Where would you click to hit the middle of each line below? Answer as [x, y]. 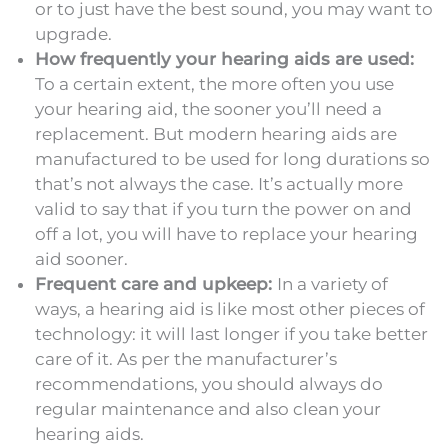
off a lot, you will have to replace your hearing [226, 233]
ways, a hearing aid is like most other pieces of [230, 308]
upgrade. [73, 33]
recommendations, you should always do [209, 383]
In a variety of [332, 283]
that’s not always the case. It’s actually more [219, 183]
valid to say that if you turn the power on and [223, 208]
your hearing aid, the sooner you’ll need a [208, 108]
